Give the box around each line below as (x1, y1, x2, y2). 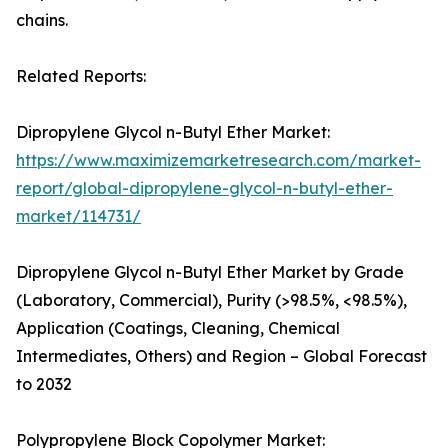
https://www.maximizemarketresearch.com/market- (16, 150, 421, 171)
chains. (16, 10, 68, 31)
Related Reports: (16, 66, 146, 87)
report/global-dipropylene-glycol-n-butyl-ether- (16, 178, 393, 199)
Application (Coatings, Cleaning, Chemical (16, 318, 340, 339)
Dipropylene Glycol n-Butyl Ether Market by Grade (16, 262, 404, 283)
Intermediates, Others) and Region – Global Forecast (16, 346, 427, 367)
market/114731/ (16, 206, 141, 227)
